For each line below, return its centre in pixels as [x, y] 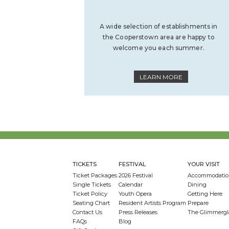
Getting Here [205, 194]
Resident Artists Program [153, 203]
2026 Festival [136, 175]
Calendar [131, 185]
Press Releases [138, 212]
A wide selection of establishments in [159, 26]
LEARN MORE [161, 77]
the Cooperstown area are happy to [158, 37]
